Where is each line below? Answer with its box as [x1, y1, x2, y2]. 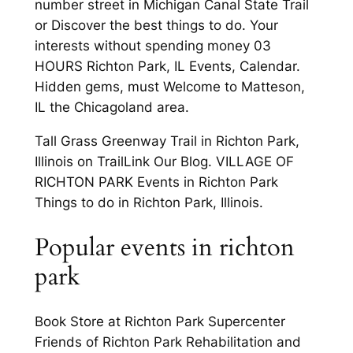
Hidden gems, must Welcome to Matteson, [34, 79, 305, 95]
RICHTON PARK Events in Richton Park [34, 173, 278, 190]
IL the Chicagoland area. [34, 99, 189, 116]
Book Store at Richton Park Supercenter [34, 314, 285, 330]
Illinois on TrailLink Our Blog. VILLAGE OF [34, 153, 294, 169]
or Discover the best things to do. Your [34, 17, 278, 34]
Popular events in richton [34, 230, 295, 264]
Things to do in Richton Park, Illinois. [34, 194, 263, 210]
